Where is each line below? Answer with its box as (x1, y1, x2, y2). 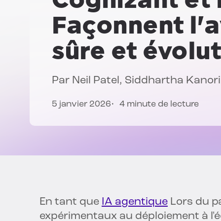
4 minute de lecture (119, 100, 199, 110)
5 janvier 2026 (52, 100, 111, 110)
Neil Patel (72, 75, 119, 87)
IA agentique (102, 196, 168, 208)
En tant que (39, 196, 102, 208)
